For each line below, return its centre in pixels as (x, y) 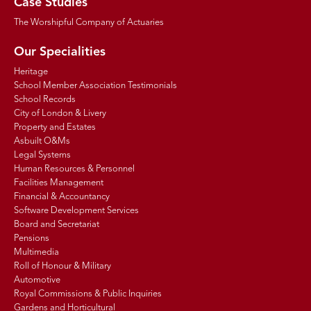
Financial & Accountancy (62, 197)
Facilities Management (59, 183)
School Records (45, 100)
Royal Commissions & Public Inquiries (88, 294)
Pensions (32, 239)
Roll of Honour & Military (62, 267)
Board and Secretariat (57, 225)
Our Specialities (60, 52)
